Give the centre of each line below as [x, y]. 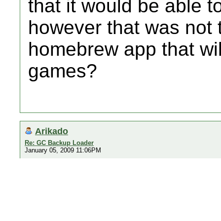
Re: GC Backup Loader [59, 143]
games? [63, 71]
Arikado [52, 131]
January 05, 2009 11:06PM [63, 150]
